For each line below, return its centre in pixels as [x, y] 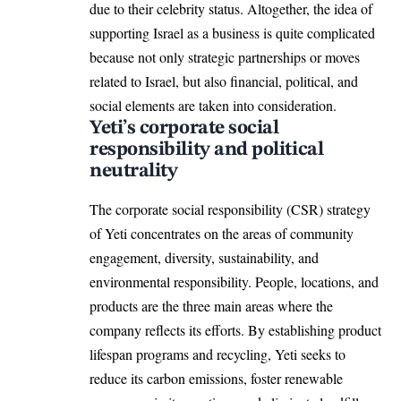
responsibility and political [207, 149]
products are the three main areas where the [211, 306]
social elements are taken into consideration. [213, 105]
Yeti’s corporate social [184, 128]
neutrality [134, 171]
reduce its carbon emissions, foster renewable [216, 379]
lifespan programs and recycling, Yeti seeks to [218, 354]
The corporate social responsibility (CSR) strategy [230, 209]
